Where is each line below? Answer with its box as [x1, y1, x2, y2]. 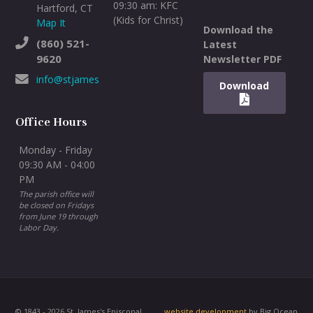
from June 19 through [19, 211, 99, 221]
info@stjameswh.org [36, 73, 131, 86]
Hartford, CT [36, 1, 94, 15]
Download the [203, 23, 273, 36]
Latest [203, 38, 237, 51]
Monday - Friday [19, 143, 93, 156]
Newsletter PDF [203, 52, 282, 66]
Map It [36, 16, 66, 29]
